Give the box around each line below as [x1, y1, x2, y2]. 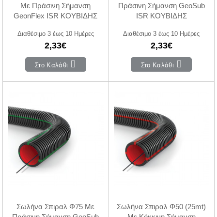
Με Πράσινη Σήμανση [20, 1, 91, 10]
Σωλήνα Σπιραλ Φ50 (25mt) [117, 202, 206, 211]
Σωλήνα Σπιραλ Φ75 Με [16, 202, 95, 211]
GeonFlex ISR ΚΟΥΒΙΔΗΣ [14, 11, 98, 20]
